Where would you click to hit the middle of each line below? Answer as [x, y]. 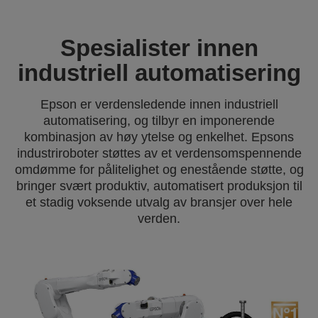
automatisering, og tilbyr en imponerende [159, 121]
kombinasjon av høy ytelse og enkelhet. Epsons [159, 137]
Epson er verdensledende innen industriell [159, 104]
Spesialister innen [159, 48]
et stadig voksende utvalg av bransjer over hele [159, 202]
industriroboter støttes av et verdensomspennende [159, 153]
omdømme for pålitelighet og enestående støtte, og [159, 170]
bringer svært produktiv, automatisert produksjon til [159, 186]
